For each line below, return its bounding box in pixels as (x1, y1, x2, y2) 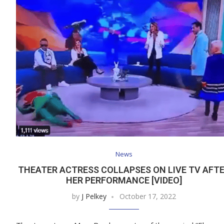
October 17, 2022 (119, 191, 176, 201)
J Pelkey (81, 191, 106, 201)
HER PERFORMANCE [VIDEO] (65, 175, 182, 186)
